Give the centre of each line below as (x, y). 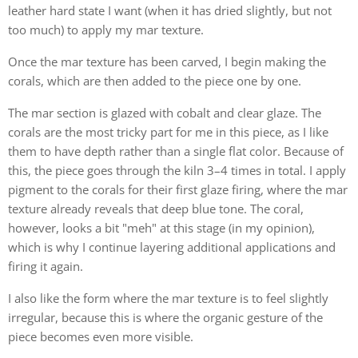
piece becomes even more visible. (101, 337)
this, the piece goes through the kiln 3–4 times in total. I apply (177, 171)
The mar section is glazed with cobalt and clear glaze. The (165, 113)
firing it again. (46, 267)
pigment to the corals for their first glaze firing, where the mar (178, 190)
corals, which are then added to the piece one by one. (155, 81)
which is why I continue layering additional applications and (172, 247)
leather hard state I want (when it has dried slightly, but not (170, 11)
